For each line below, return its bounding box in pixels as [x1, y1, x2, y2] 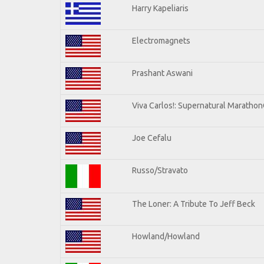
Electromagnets [132, 35, 190, 45]
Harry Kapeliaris [132, 3, 189, 13]
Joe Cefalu [132, 133, 171, 143]
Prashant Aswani [132, 68, 193, 78]
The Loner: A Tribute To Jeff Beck [132, 199, 255, 209]
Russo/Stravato [132, 165, 188, 175]
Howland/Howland [132, 231, 200, 241]
